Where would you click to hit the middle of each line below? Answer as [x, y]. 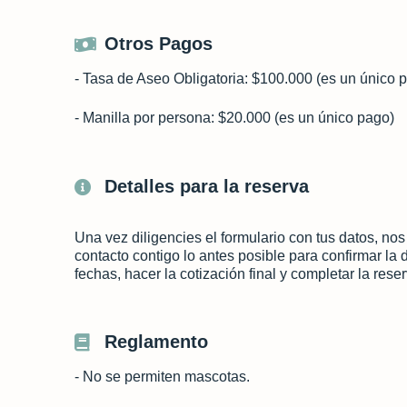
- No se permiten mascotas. [162, 377]
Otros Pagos [158, 44]
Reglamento [156, 342]
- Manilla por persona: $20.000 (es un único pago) [234, 118]
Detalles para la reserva [206, 186]
